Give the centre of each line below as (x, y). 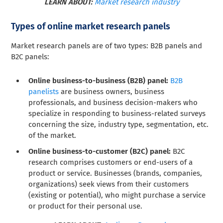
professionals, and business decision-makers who (113, 103)
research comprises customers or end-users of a (111, 163)
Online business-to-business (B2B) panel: (99, 81)
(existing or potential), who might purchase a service (117, 195)
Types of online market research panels (91, 27)
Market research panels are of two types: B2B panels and (107, 46)
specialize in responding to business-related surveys (117, 114)
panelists (44, 92)
